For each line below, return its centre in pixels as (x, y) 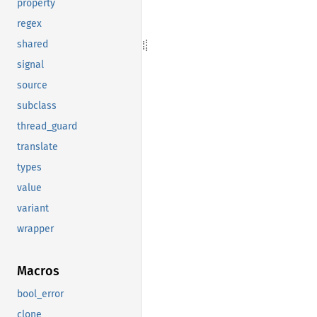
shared (33, 44)
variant (33, 208)
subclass (37, 105)
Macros (38, 271)
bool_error (40, 294)
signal (30, 64)
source (32, 85)
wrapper (35, 229)
